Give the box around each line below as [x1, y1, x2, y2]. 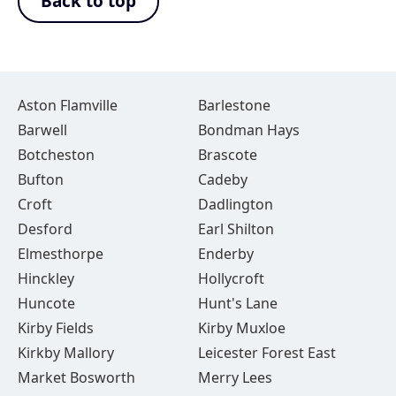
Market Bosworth [18, 368, 135, 387]
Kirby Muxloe [197, 318, 286, 338]
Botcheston [18, 145, 95, 164]
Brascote [197, 145, 257, 164]
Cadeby [197, 170, 247, 189]
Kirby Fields [18, 318, 94, 338]
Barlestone [197, 95, 270, 115]
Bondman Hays [197, 120, 300, 140]
